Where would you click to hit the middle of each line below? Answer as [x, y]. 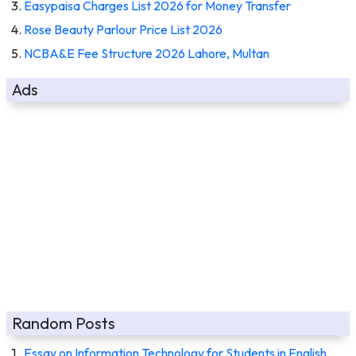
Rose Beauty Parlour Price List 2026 [123, 29]
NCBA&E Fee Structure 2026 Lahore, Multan [147, 53]
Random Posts [64, 323]
